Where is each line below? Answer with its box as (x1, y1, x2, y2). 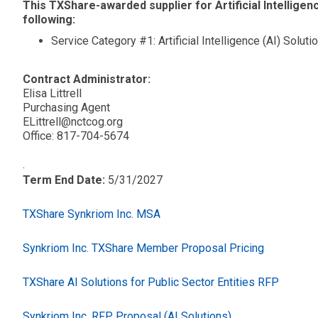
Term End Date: (23, 173, 108, 187)
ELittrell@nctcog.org (23, 115, 123, 129)
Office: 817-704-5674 (23, 129, 129, 143)
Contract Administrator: (23, 72, 153, 87)
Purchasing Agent (23, 101, 110, 115)
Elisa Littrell (23, 87, 82, 101)
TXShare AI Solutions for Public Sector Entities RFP (23, 275, 279, 290)
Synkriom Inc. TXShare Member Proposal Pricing (23, 241, 264, 256)
